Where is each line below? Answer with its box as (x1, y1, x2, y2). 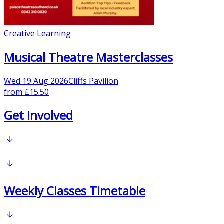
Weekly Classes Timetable (4, 182, 145, 199)
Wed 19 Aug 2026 (4, 75, 68, 86)
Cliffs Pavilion (68, 75, 118, 86)
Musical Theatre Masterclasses (4, 48, 173, 65)
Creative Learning (4, 27, 71, 39)
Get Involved (4, 107, 73, 124)
